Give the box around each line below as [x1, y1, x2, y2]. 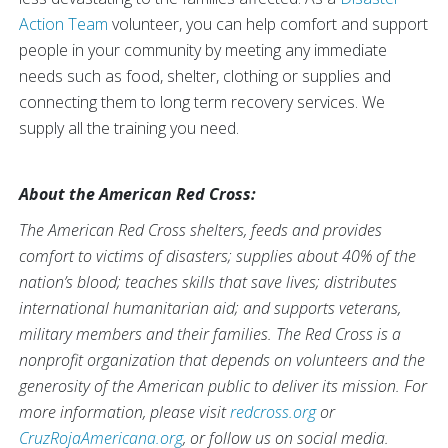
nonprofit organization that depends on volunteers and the [19, 349, 425, 371]
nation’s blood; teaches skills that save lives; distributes [19, 271, 397, 293]
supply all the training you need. [19, 117, 239, 139]
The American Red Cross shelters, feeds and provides [19, 219, 382, 241]
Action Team [19, 13, 108, 35]
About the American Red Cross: [19, 183, 256, 205]
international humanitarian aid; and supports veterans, [19, 297, 401, 319]
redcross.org [230, 401, 316, 423]
